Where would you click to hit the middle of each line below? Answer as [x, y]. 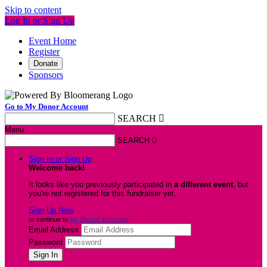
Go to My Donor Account [46, 106]
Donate [46, 63]
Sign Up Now [51, 210]
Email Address [54, 230]
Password [46, 242]
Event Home [52, 41]
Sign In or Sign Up [60, 159]
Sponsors [46, 75]
